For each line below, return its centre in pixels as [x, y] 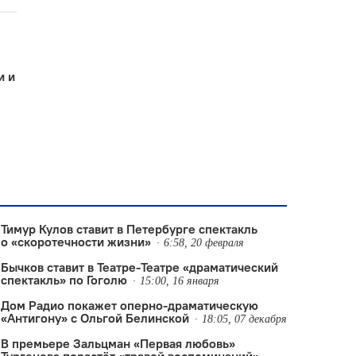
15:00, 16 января [179, 281]
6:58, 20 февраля [203, 243]
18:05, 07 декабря [244, 319]
